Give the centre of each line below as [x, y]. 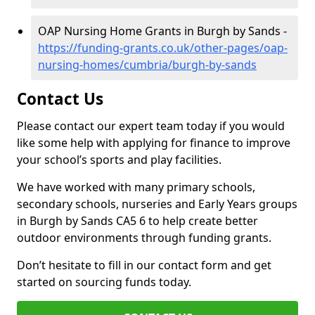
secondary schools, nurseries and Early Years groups [157, 204]
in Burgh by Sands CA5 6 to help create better [137, 221]
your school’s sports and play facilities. [119, 160]
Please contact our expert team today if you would [151, 126]
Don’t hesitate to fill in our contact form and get [144, 265]
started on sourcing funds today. [104, 282]
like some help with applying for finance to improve [154, 143]
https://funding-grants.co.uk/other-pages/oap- [163, 48]
